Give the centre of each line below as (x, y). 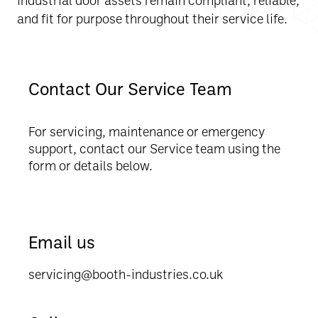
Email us (62, 242)
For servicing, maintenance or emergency (147, 131)
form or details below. (91, 165)
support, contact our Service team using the (154, 148)
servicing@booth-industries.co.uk (126, 274)
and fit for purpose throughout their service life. (152, 18)
